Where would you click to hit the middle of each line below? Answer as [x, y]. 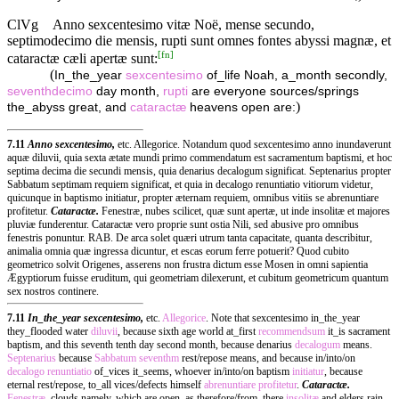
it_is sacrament [358, 331]
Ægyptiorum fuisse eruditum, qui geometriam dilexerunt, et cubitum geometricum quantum [198, 277]
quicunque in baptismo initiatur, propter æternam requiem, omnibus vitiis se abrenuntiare [193, 197]
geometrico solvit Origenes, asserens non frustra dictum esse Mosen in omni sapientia [187, 264]
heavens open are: [241, 107]
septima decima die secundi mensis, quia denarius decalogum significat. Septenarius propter [199, 171]
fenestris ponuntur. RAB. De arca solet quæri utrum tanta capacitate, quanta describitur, [190, 237]
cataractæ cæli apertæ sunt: [82, 58]
